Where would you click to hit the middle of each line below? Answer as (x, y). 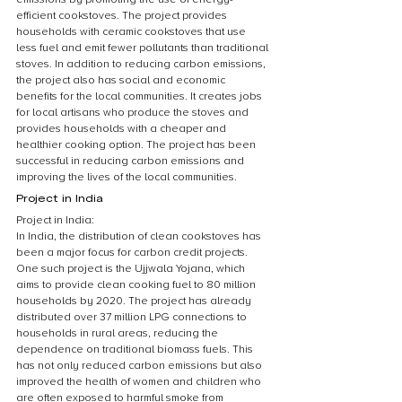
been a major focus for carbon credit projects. (133, 253)
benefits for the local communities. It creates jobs (140, 96)
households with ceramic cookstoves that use (132, 32)
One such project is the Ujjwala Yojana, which (132, 269)
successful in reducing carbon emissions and (131, 161)
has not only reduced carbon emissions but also (140, 366)
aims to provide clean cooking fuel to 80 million (137, 285)
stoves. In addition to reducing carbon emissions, (142, 64)
